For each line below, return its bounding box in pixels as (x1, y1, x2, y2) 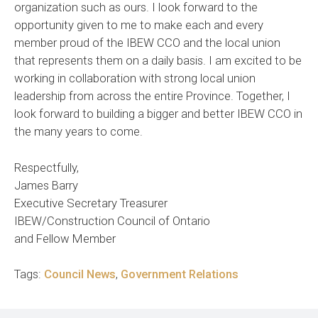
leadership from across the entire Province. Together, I (14, 89, 290, 104)
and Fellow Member (14, 231, 116, 246)
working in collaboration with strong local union (14, 71, 256, 86)
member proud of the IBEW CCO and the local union (14, 35, 280, 50)
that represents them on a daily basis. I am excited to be (14, 53, 302, 68)
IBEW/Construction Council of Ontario (14, 213, 210, 228)
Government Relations (121, 267, 238, 282)
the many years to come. (14, 124, 143, 139)
